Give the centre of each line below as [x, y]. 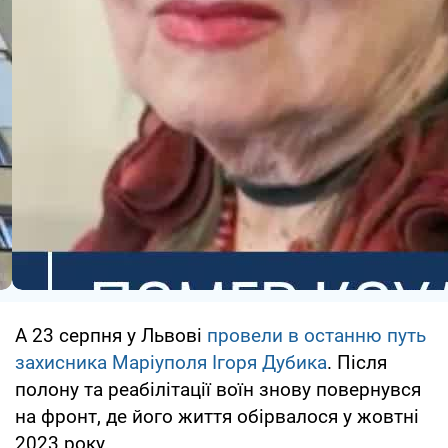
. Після [357, 363]
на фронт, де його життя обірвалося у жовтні [217, 417]
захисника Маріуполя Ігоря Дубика [171, 363]
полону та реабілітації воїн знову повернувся [218, 390]
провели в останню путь [316, 336]
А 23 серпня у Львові [111, 336]
